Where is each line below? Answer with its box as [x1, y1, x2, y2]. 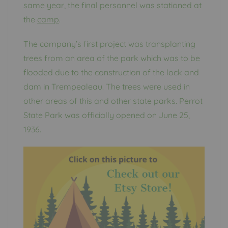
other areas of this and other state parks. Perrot [23, 95, 203, 106]
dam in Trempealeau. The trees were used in [23, 81, 190, 92]
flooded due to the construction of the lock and [23, 67, 199, 77]
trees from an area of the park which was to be [23, 52, 200, 63]
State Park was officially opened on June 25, [23, 109, 190, 120]
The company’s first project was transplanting [23, 38, 195, 49]
